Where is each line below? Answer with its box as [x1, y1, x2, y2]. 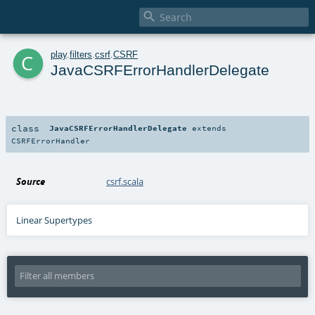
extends [187, 122, 227, 133]
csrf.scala [106, 174, 144, 188]
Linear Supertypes [16, 213, 93, 226]
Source [16, 174, 46, 188]
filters [70, 49, 92, 60]
